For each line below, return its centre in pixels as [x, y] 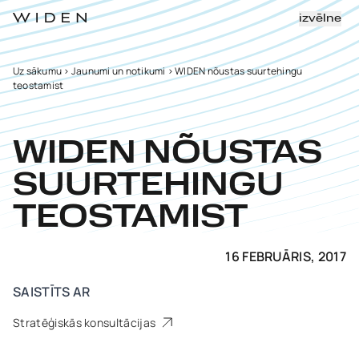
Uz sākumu [38, 71]
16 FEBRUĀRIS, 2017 [286, 256]
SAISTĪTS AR [52, 292]
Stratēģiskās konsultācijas [86, 323]
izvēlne [320, 18]
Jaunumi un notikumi [118, 71]
